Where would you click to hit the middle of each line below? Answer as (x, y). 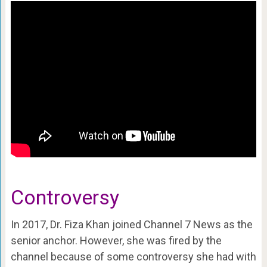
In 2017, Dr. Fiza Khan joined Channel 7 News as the (131, 225)
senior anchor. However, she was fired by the (116, 241)
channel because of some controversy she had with (133, 257)
